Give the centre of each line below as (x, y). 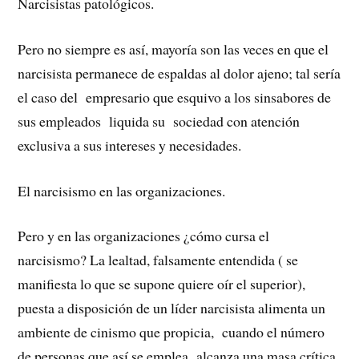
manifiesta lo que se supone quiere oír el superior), (162, 284)
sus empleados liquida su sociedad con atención (159, 121)
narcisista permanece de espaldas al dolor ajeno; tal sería (179, 73)
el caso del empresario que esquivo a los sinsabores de (175, 97)
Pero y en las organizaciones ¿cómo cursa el (144, 236)
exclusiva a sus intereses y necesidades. (130, 145)
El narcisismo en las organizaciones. (122, 190)
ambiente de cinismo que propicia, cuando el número (171, 332)
